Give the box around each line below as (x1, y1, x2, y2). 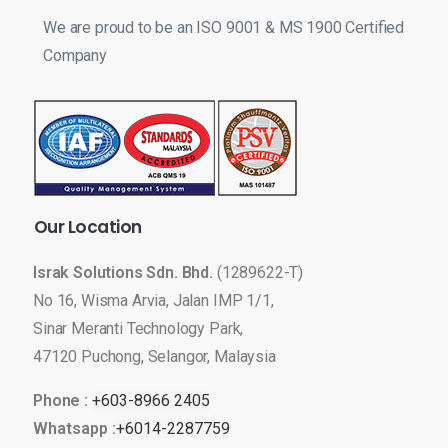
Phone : (33, 391, 92, 411)
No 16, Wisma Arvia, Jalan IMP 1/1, (33, 291, 274, 311)
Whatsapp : (33, 419, 116, 439)
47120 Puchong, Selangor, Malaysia (33, 347, 276, 367)
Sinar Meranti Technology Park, (33, 319, 244, 339)
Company (43, 46, 107, 66)
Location (67, 215, 142, 240)
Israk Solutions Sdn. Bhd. (33, 263, 217, 283)
